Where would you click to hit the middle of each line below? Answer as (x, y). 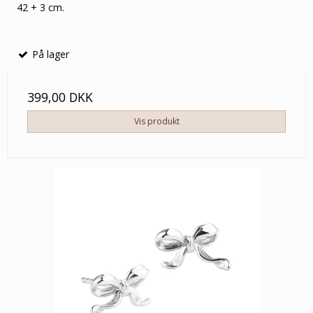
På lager (49, 54)
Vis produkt (156, 121)
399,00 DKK (60, 97)
